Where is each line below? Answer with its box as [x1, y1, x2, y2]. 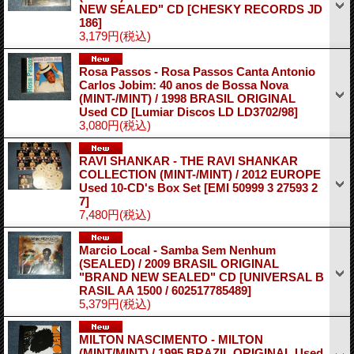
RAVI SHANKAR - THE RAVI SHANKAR [79, 153, 298, 168]
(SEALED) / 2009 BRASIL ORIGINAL [79, 256, 279, 270]
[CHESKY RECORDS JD [187, 2, 322, 16]
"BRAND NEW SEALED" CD [79, 269, 239, 284]
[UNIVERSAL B [239, 269, 324, 284]
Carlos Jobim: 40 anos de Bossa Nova [79, 77, 288, 92]
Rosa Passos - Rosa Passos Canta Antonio [79, 64, 315, 78]
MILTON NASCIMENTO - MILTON [79, 332, 263, 346]
